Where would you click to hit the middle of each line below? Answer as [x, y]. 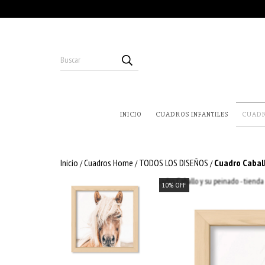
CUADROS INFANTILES [192, 114]
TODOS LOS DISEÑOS [174, 162]
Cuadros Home [109, 162]
